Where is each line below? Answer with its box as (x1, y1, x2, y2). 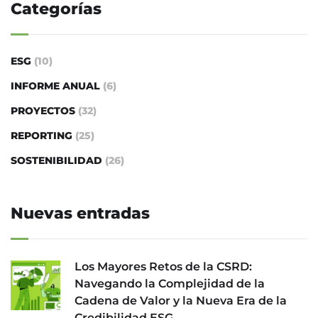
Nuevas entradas (11, 204, 150, 224)
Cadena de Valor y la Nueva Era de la (75, 294, 287, 308)
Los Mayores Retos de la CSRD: (75, 260, 252, 274)
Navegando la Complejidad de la (75, 277, 265, 291)
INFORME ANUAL (11, 79, 100, 93)
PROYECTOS (11, 104, 75, 118)
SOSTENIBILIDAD (11, 154, 102, 168)
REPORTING (11, 129, 72, 143)
